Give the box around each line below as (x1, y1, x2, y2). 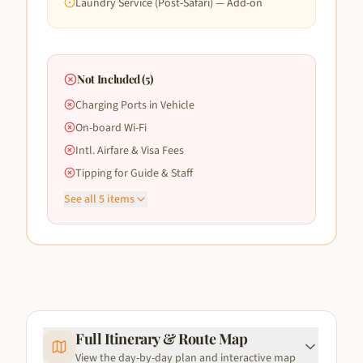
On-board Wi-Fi (75, 119, 147, 136)
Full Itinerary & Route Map (75, 328, 248, 348)
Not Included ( (77, 70, 146, 87)
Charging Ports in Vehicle (75, 96, 194, 113)
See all (64, 190, 99, 207)
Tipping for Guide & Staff (75, 164, 193, 181)
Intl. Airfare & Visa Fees (75, 142, 184, 159)
